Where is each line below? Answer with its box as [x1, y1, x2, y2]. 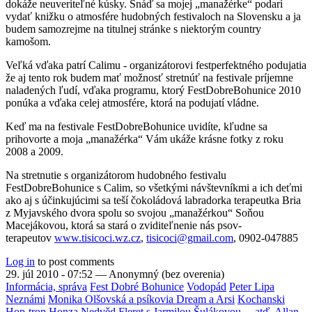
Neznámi [6, 292, 45, 305]
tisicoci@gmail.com [146, 231, 233, 244]
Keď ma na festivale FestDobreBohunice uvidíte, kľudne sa [6, 120, 267, 132]
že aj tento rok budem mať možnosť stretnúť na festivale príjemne [6, 71, 293, 84]
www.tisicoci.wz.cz [54, 231, 141, 244]
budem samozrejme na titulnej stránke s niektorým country [6, 22, 261, 35]
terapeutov [6, 231, 54, 244]
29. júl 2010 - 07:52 [6, 267, 93, 280]
